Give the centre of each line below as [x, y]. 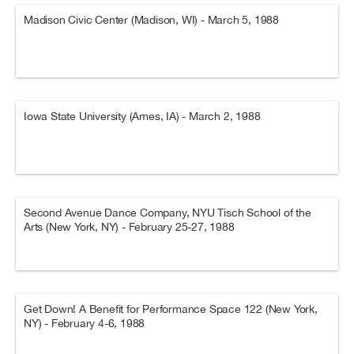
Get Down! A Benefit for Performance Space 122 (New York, [171, 309]
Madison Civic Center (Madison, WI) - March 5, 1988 [151, 20]
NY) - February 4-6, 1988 [85, 323]
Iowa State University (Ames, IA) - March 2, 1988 [142, 116]
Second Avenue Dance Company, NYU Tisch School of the [168, 213]
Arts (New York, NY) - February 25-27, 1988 [129, 227]
